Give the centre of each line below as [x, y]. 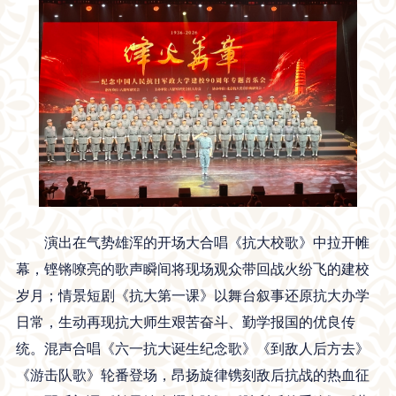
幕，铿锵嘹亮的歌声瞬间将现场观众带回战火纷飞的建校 [193, 269]
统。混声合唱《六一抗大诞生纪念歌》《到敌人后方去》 [193, 348]
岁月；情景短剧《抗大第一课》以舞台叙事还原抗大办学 [193, 295]
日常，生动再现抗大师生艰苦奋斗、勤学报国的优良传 [186, 322]
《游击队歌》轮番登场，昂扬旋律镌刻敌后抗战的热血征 [193, 375]
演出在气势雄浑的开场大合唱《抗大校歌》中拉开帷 [207, 242]
